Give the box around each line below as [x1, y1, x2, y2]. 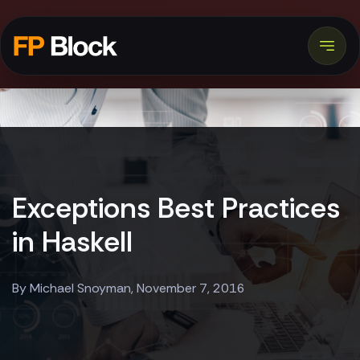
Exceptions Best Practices [12, 190, 340, 227]
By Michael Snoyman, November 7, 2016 [12, 280, 245, 297]
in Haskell [12, 223, 133, 260]
